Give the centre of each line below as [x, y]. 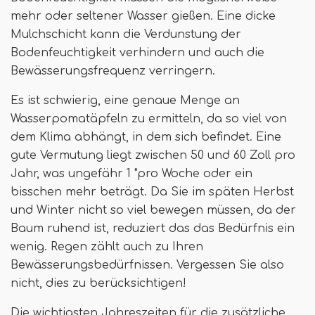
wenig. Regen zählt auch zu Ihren [107, 247]
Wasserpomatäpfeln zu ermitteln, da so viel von [149, 119]
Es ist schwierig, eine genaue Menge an [125, 101]
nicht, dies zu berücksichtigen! [98, 284]
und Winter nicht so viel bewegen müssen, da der [153, 211]
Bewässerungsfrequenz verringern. [113, 71]
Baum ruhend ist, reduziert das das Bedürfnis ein [153, 229]
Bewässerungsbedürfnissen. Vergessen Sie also [147, 265]
